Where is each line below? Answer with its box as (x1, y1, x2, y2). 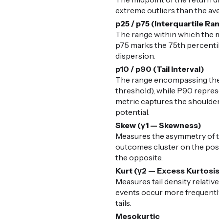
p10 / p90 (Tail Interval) (115, 64, 205, 74)
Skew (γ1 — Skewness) (115, 120, 202, 131)
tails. (115, 198, 132, 208)
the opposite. (115, 153, 163, 163)
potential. (115, 107, 150, 117)
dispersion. (115, 51, 155, 61)
